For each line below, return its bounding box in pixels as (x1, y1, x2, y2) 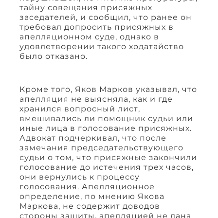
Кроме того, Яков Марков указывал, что (19, 84, 197, 94)
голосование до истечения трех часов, (19, 162, 194, 172)
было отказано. (19, 51, 88, 61)
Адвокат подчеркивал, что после (19, 133, 166, 143)
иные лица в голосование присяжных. (19, 123, 192, 133)
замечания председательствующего (19, 143, 183, 152)
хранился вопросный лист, (19, 104, 140, 113)
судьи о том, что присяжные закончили (19, 152, 197, 162)
